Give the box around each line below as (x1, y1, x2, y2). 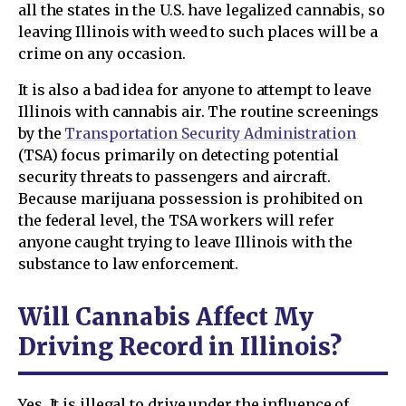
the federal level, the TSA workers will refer (18, 211, 334, 229)
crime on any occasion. (18, 44, 186, 63)
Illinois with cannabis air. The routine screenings (18, 102, 380, 121)
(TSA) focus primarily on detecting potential (18, 146, 339, 164)
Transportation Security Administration (64, 124, 356, 142)
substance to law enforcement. (18, 255, 239, 273)
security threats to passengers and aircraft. (18, 168, 331, 186)
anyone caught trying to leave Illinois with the (18, 233, 353, 251)
